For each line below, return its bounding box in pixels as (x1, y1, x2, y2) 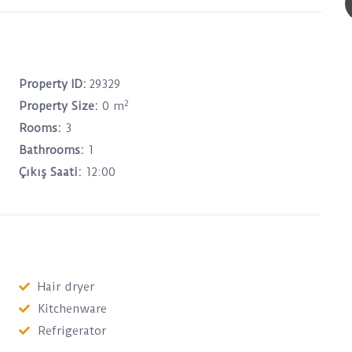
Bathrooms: (19, 143, 84, 157)
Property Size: (19, 99, 98, 113)
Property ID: (19, 77, 86, 91)
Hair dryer (38, 280, 94, 294)
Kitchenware (38, 302, 107, 316)
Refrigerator (38, 324, 106, 338)
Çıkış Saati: (19, 165, 82, 179)
